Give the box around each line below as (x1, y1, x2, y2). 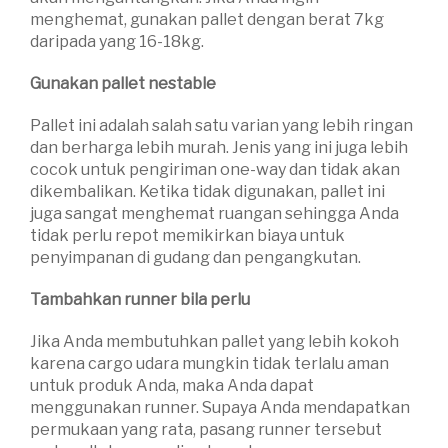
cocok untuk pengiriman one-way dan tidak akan (30, 160, 400, 180)
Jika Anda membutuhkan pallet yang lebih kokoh (30, 332, 399, 352)
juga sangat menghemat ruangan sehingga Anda (30, 204, 399, 224)
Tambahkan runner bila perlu (30, 290, 250, 310)
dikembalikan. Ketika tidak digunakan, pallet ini (30, 182, 385, 202)
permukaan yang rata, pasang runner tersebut (30, 420, 382, 440)
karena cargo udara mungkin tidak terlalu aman (30, 354, 389, 374)
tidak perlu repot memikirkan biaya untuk (30, 226, 345, 246)
